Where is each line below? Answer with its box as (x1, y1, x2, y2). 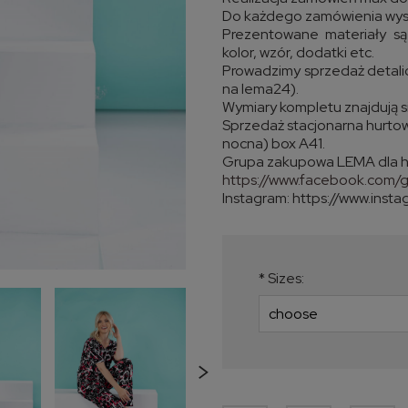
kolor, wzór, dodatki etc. (222, 43, 374, 62)
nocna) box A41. (222, 134, 325, 153)
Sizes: (265, 269, 304, 288)
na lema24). (222, 79, 299, 98)
